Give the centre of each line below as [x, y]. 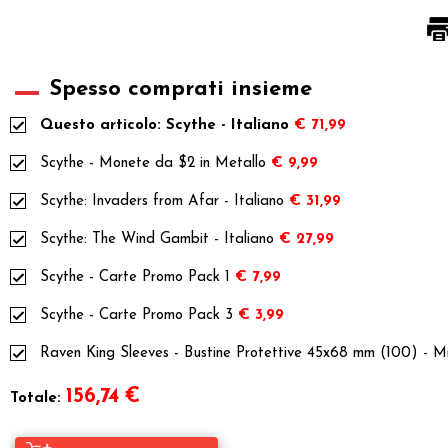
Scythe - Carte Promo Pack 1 [135, 277]
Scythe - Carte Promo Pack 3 [136, 315]
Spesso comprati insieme [180, 89]
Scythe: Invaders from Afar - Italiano [162, 201]
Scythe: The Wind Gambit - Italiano [157, 239]
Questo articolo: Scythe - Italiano [164, 125]
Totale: [35, 398]
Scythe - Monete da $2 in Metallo [153, 163]
